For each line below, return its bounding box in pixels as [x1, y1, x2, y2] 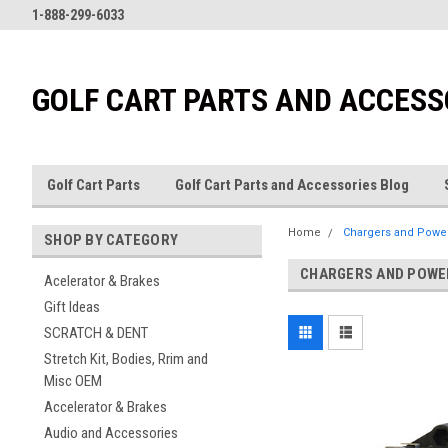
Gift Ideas [44, 298, 100, 316]
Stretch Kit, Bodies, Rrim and [44, 350, 208, 368]
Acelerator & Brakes [44, 272, 160, 290]
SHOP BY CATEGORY [44, 231, 178, 249]
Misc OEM [44, 372, 102, 390]
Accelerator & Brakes [44, 398, 167, 416]
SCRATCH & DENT [44, 324, 148, 342]
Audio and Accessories [44, 424, 178, 442]
